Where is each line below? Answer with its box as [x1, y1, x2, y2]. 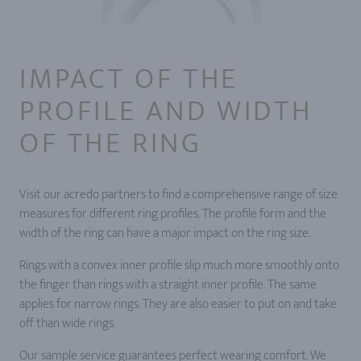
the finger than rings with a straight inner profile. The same [19, 274, 317, 296]
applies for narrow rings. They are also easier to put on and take [19, 293, 337, 315]
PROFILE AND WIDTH [19, 87, 313, 135]
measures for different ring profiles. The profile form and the [19, 203, 326, 225]
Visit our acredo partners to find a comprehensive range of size [19, 184, 338, 205]
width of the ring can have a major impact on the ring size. [19, 222, 310, 244]
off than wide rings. [19, 313, 115, 334]
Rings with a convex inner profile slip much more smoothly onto [19, 255, 339, 276]
